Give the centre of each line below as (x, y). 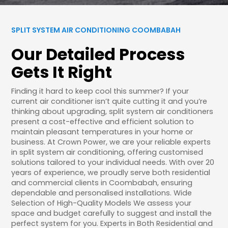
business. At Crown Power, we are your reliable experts (111, 142)
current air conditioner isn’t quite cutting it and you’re (109, 102)
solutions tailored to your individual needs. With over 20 (113, 163)
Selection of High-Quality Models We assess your (102, 203)
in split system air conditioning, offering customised (107, 152)
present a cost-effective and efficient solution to (103, 122)
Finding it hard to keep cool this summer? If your (100, 91)
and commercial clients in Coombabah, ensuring (102, 183)
